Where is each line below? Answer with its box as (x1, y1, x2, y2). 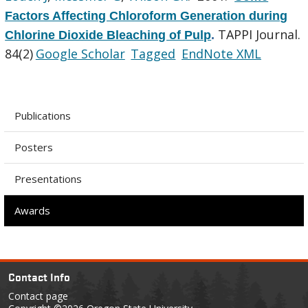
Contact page (8, 289, 68, 303)
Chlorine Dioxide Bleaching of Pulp (5, 27, 212, 42)
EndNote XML (181, 45, 261, 62)
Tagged (131, 45, 176, 62)
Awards (14, 203, 50, 217)
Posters (14, 140, 53, 154)
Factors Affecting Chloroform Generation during (5, 8, 288, 23)
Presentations (14, 171, 82, 186)
